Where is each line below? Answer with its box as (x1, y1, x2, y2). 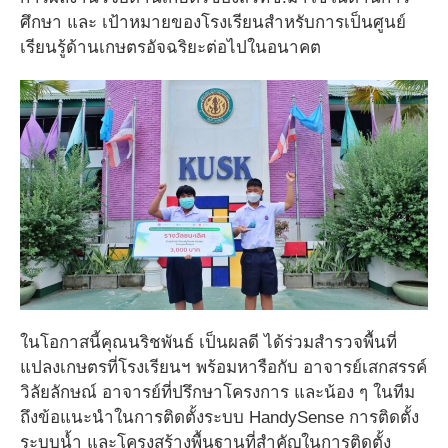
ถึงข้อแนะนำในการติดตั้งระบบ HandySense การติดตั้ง (20, 407, 419, 427)
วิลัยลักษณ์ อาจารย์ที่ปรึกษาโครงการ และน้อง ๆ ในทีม (20, 382, 415, 402)
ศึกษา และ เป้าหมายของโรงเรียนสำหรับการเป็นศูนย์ (20, 12, 406, 32)
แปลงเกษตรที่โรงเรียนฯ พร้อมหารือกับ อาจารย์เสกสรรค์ (20, 357, 427, 377)
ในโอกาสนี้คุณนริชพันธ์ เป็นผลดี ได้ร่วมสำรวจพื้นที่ (20, 332, 397, 352)
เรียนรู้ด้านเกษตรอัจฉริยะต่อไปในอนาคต (20, 37, 321, 57)
